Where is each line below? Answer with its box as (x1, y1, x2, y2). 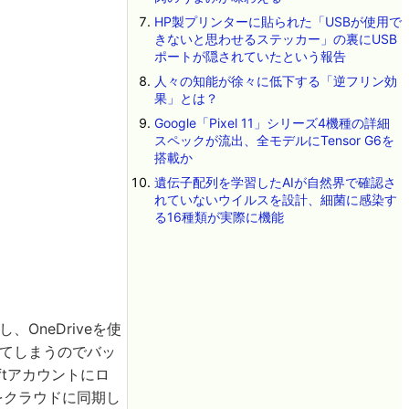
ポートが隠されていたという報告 (153, 48, 346, 64)
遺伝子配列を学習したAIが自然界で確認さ (153, 174, 396, 190)
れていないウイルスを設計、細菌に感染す (153, 192, 397, 207)
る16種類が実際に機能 (153, 209, 284, 225)
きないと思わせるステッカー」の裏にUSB (153, 31, 397, 47)
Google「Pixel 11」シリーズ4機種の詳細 (153, 115, 390, 131)
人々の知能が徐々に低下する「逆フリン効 (153, 73, 397, 89)
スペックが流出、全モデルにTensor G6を (153, 132, 394, 148)
